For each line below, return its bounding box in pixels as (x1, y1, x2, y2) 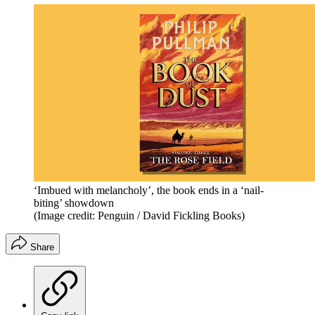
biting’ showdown (34, 196, 114, 209)
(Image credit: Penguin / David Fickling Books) (34, 209, 245, 221)
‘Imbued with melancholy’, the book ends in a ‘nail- (34, 184, 264, 196)
